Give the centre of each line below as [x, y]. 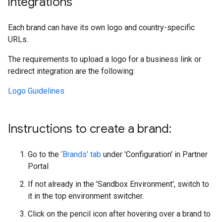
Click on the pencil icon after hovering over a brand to [119, 214]
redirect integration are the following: [71, 71]
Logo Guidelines [36, 91]
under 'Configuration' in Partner [154, 154]
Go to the [44, 154]
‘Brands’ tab [81, 154]
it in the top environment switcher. [86, 196]
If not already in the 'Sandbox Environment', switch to [118, 184]
